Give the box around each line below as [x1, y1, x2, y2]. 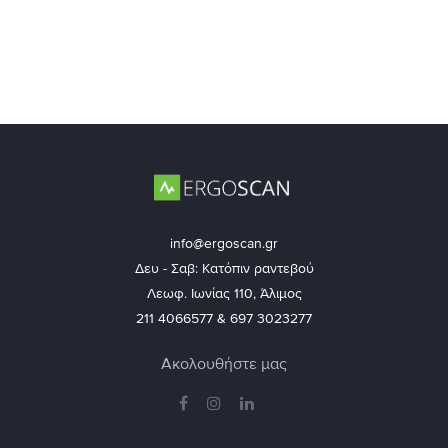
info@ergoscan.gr [170, 236, 278, 252]
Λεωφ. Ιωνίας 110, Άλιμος [146, 286, 302, 302]
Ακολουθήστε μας [161, 355, 287, 373]
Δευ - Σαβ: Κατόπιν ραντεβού [134, 261, 314, 277]
